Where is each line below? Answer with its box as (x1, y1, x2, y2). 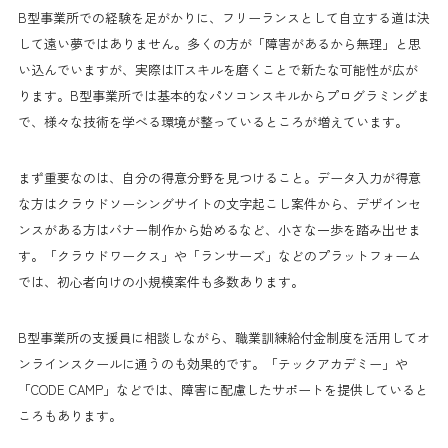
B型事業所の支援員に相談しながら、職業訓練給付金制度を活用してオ (18, 327, 430, 347)
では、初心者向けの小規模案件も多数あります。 (18, 271, 304, 291)
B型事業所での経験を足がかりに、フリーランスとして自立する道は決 (18, 7, 430, 27)
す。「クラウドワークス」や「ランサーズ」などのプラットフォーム (18, 245, 421, 265)
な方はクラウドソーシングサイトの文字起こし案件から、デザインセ (18, 193, 421, 213)
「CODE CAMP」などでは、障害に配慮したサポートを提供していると (18, 379, 428, 399)
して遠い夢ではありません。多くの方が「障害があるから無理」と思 (18, 33, 421, 53)
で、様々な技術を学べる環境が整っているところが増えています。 (18, 111, 408, 131)
